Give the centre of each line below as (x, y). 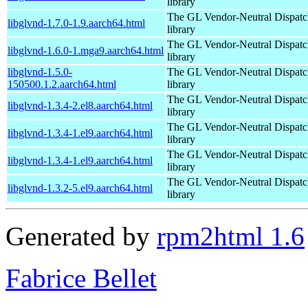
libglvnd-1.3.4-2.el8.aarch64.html (80, 105)
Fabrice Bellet (81, 278)
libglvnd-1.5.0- (40, 71)
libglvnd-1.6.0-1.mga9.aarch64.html (86, 50)
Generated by (81, 236)
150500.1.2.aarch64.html (62, 84)
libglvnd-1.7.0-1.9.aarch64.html (76, 23)
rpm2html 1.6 (231, 236)
